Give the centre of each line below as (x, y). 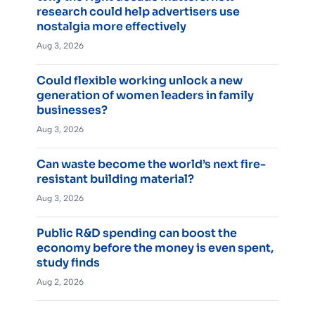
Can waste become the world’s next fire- (151, 164)
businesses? (72, 110)
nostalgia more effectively (111, 26)
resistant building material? (115, 179)
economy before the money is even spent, (155, 247)
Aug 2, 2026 (60, 282)
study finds (68, 262)
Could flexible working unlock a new (140, 80)
